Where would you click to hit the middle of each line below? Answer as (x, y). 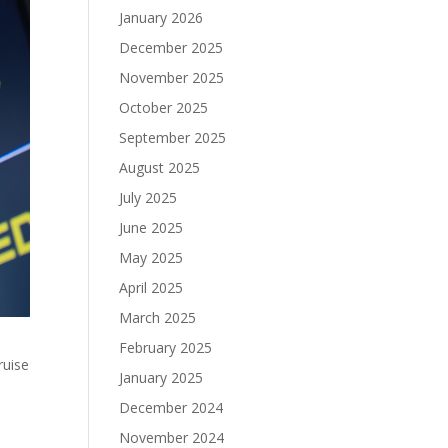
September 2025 (173, 137)
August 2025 (160, 167)
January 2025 (161, 377)
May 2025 (151, 257)
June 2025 (151, 227)
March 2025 (158, 317)
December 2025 (171, 47)
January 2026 (161, 17)
